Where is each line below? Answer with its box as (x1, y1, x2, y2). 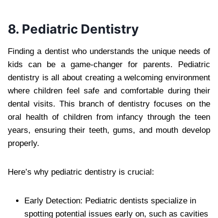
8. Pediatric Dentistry (8, 21, 139, 36)
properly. (8, 138, 39, 148)
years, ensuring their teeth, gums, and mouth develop (8, 125, 210, 135)
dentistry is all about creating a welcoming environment (8, 73, 210, 82)
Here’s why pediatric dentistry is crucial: (8, 167, 154, 177)
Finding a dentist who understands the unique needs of (8, 46, 210, 56)
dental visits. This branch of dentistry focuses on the (8, 99, 210, 109)
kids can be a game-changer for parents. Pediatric (8, 59, 210, 69)
